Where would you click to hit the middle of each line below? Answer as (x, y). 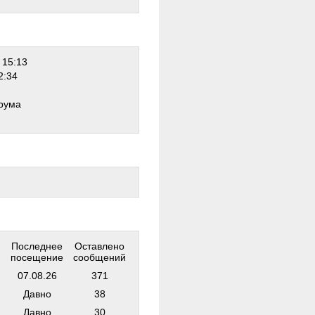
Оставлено (99, 246)
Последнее (37, 246)
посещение (37, 257)
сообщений (99, 257)
